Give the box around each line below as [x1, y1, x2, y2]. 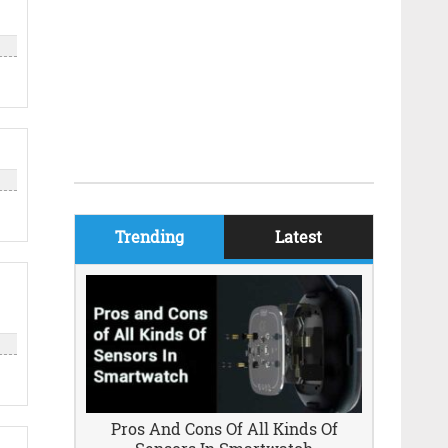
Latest [275, 226, 322, 247]
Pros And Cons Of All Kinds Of [110, 418, 338, 439]
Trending [115, 226, 184, 247]
